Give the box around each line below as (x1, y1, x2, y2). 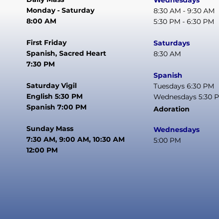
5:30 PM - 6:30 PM (153, 17, 215, 26)
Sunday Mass (26, 124, 74, 133)
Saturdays (153, 39, 190, 48)
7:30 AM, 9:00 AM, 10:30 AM (26, 134, 125, 144)
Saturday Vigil (26, 81, 77, 90)
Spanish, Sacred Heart (26, 48, 107, 58)
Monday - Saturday (26, 5, 95, 15)
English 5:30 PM (26, 91, 83, 101)
